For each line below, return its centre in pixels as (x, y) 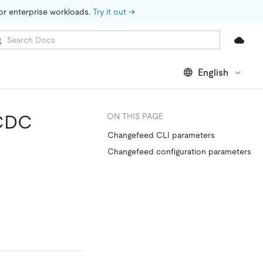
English (213, 72)
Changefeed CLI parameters (161, 135)
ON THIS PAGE (135, 116)
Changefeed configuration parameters (179, 151)
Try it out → (114, 12)
